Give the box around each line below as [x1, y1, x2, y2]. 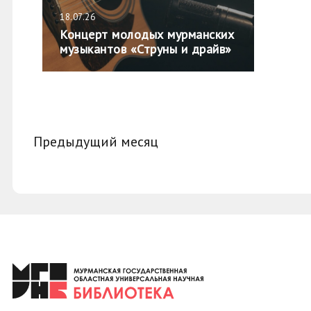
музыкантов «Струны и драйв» [60, 41, 232, 57]
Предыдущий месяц [33, 133, 158, 151]
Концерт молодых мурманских [60, 26, 234, 42]
